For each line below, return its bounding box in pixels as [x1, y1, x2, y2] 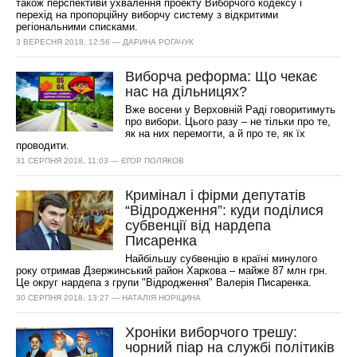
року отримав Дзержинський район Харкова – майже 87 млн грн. [16, 265, 328, 277]
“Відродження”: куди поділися [125, 202, 324, 218]
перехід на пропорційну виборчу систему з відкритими [16, 9, 279, 21]
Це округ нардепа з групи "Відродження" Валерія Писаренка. [16, 277, 312, 288]
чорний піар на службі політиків [125, 339, 335, 355]
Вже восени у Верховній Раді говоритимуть [125, 104, 336, 116]
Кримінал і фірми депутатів [125, 187, 307, 203]
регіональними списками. [16, 21, 139, 33]
